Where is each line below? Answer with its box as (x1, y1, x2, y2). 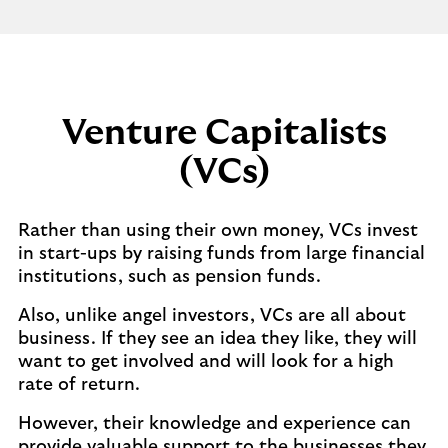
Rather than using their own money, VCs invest (18, 222, 418, 240)
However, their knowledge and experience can (18, 415, 411, 433)
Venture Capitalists (61, 115, 387, 151)
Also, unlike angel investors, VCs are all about (18, 307, 406, 325)
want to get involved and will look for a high (18, 353, 394, 371)
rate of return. (18, 376, 140, 394)
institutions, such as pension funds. (18, 268, 321, 286)
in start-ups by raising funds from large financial (18, 245, 425, 263)
